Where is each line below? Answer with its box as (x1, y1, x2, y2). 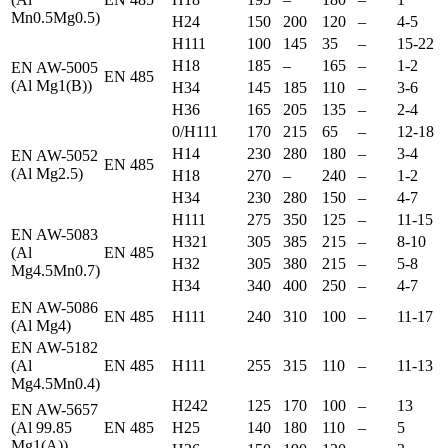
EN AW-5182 (11, 339, 98, 357)
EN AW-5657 (11, 401, 98, 419)
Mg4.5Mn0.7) (11, 262, 100, 280)
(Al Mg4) (11, 317, 71, 335)
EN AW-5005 (11, 59, 98, 77)
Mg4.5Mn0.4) (11, 375, 100, 393)
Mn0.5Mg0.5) (11, 9, 100, 27)
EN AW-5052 (11, 147, 98, 165)
